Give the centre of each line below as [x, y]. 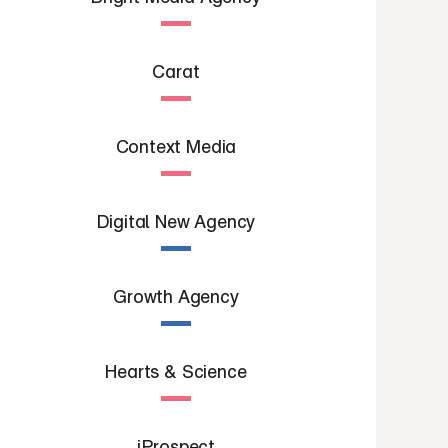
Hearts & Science [176, 371]
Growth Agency [176, 296]
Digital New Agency [176, 221]
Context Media [176, 146]
